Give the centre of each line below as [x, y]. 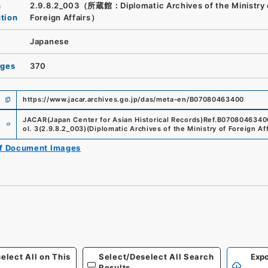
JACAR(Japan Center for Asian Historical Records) [113, 119]
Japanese [50, 42]
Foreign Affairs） [65, 17]
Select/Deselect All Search [156, 257]
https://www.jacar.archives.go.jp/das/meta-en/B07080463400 [133, 99]
